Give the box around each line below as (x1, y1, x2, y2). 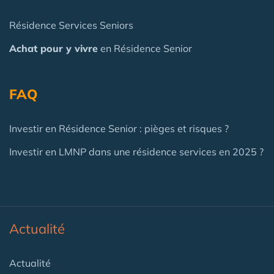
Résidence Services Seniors (9, 18, 133, 31)
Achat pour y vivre (9, 42, 98, 54)
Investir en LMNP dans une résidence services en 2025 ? (9, 145, 264, 158)
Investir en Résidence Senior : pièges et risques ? (9, 122, 229, 135)
